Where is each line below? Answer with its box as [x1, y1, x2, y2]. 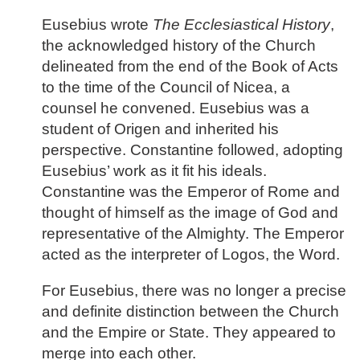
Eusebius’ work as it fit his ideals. [42, 162, 267, 180]
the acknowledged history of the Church [42, 37, 316, 55]
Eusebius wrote [42, 16, 153, 34]
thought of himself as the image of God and [42, 204, 338, 222]
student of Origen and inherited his [42, 121, 279, 138]
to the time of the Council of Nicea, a [42, 79, 290, 96]
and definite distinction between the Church [42, 302, 339, 320]
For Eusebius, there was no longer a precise [42, 281, 346, 299]
